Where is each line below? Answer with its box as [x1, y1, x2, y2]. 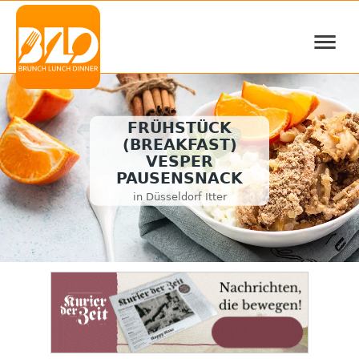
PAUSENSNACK [116, 170, 243, 188]
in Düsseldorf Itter [132, 190, 227, 203]
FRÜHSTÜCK [127, 119, 232, 137]
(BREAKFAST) [122, 136, 237, 154]
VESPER [146, 153, 213, 171]
